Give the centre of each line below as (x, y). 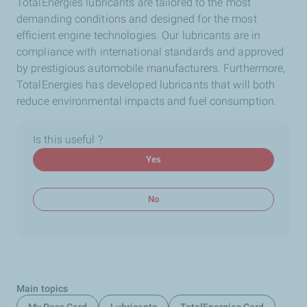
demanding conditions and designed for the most (137, 19)
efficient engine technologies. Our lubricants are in (139, 35)
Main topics (42, 288)
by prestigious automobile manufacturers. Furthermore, (151, 68)
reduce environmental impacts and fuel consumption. (147, 101)
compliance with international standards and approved (150, 52)
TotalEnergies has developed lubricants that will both (146, 85)
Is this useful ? (68, 139)
